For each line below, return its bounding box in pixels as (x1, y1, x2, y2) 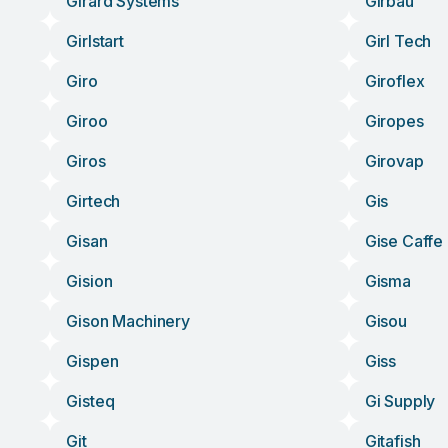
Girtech (66, 191, 121, 211)
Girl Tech (364, 31, 432, 51)
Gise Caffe (364, 231, 444, 251)
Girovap (364, 151, 424, 171)
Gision (66, 271, 113, 291)
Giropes (364, 111, 424, 131)
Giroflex (364, 71, 425, 91)
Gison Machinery (66, 311, 190, 331)
